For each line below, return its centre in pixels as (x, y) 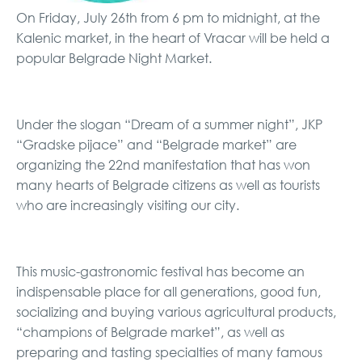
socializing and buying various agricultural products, (176, 312)
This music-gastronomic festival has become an (160, 271)
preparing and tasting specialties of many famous (169, 352)
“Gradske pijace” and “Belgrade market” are (156, 145)
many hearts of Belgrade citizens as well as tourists (168, 185)
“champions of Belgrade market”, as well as (150, 332)
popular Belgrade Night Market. (114, 58)
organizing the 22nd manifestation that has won (163, 165)
